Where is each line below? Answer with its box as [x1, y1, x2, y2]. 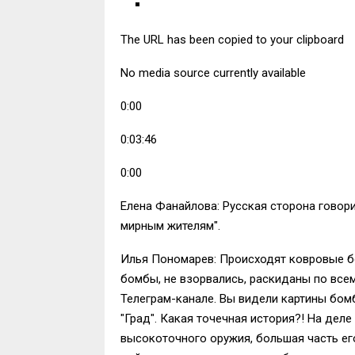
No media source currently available [120, 65, 306, 80]
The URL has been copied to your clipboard [120, 32, 344, 47]
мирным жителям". [120, 218, 220, 233]
